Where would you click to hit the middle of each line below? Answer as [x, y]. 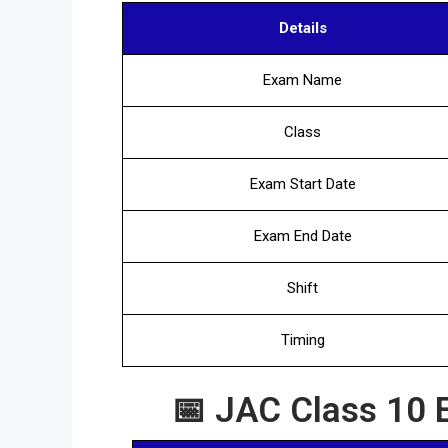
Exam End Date [302, 235]
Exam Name [302, 79]
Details [302, 27]
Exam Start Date [302, 183]
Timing [302, 339]
